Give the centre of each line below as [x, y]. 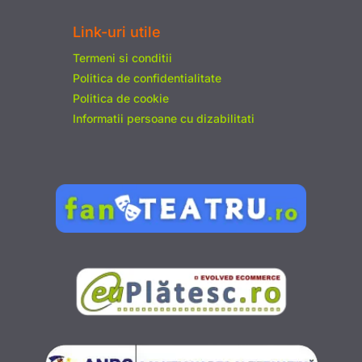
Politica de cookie [120, 98]
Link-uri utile [116, 32]
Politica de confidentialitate [147, 78]
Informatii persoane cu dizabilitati [163, 118]
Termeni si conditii [122, 57]
